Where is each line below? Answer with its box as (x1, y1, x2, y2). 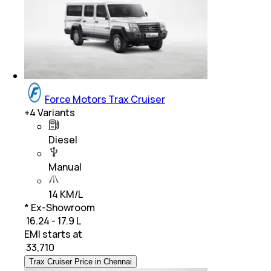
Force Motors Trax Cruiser (45, 93, 165, 106)
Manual (48, 160, 82, 174)
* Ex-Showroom (24, 201, 95, 215)
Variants (36, 106, 75, 120)
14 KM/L (48, 188, 83, 201)
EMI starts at (24, 227, 82, 241)
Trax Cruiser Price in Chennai (29, 257, 132, 267)
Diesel (48, 133, 77, 147)
